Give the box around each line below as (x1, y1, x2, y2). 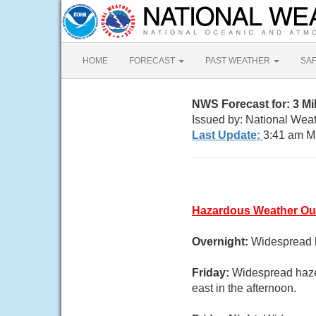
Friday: (192, 267, 232, 279)
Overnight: (192, 236, 251, 248)
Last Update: (192, 129, 263, 141)
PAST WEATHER (205, 56, 272, 66)
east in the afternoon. (192, 282, 296, 294)
